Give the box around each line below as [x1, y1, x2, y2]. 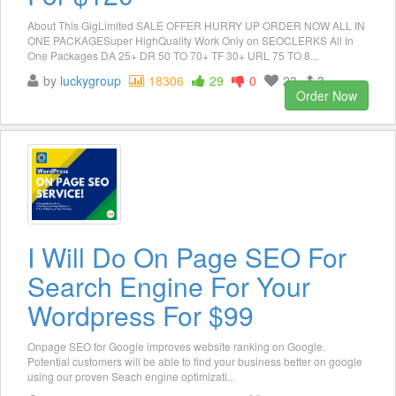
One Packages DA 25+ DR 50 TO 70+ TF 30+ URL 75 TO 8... [27, 48, 318, 64]
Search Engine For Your [27, 266, 310, 305]
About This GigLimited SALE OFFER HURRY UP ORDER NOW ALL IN [27, 18, 365, 34]
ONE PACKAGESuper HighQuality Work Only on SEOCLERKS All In [27, 33, 354, 49]
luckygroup [60, 72, 121, 90]
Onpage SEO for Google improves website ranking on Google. [27, 338, 325, 354]
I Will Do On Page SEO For [27, 237, 346, 276]
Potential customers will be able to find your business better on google [27, 353, 362, 369]
